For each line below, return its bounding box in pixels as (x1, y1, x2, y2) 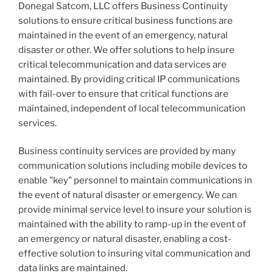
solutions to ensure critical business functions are (18, 15, 233, 26)
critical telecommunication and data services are (18, 58, 227, 70)
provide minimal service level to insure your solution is (18, 204, 252, 216)
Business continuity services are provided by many (18, 146, 236, 157)
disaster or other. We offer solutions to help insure (18, 44, 235, 55)
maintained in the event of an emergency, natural (18, 29, 228, 41)
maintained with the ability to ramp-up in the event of (18, 219, 246, 230)
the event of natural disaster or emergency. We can (18, 190, 237, 201)
